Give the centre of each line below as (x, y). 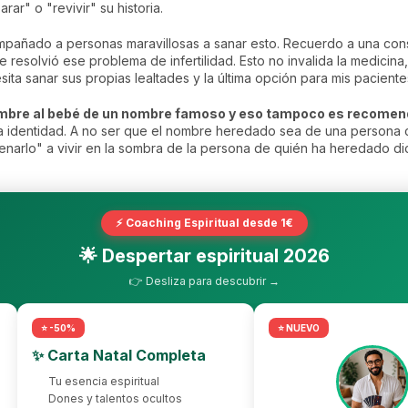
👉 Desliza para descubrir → (204, 280)
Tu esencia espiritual (104, 381)
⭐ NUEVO (299, 327)
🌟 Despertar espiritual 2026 (204, 255)
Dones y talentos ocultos (115, 398)
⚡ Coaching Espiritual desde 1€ (204, 222)
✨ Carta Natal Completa (119, 355)
